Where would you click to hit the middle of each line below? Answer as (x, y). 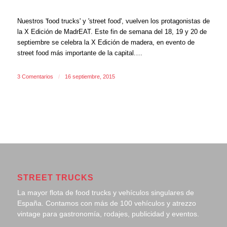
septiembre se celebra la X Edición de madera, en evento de (106, 42)
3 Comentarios (35, 77)
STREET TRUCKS (55, 177)
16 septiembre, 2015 (90, 77)
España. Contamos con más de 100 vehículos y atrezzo (106, 203)
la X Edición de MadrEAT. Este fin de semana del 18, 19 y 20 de (112, 32)
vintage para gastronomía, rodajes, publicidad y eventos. (108, 214)
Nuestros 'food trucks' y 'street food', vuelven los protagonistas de (113, 21)
